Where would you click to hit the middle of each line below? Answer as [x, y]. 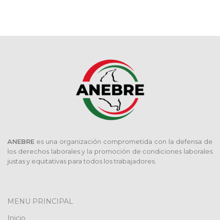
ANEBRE [21, 141]
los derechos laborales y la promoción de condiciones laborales [110, 151]
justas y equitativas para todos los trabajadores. [82, 161]
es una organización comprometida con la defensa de [124, 141]
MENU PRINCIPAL [40, 201]
